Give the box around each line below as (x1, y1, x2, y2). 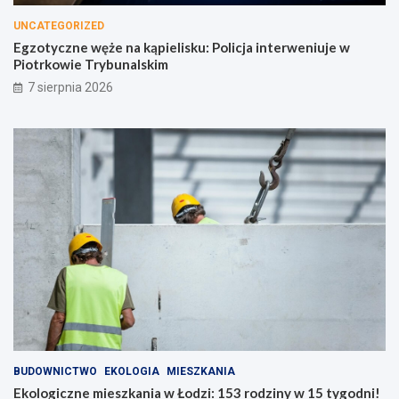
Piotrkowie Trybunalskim (13, 55, 168, 72)
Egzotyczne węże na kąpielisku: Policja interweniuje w (13, 38, 350, 55)
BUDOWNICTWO (13, 365, 97, 379)
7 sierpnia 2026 (28, 79, 113, 94)
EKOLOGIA (104, 365, 159, 379)
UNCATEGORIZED (13, 19, 104, 32)
